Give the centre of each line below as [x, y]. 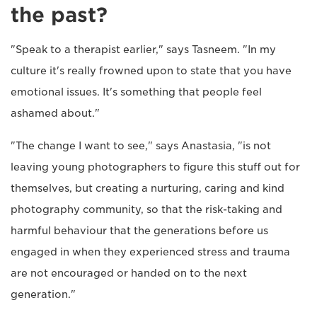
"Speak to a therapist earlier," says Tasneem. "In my [143, 50]
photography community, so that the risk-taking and [146, 210]
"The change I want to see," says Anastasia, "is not [141, 146]
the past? [59, 15]
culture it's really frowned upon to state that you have [151, 71]
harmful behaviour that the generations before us [139, 231]
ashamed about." [55, 114]
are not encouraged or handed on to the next [129, 273]
